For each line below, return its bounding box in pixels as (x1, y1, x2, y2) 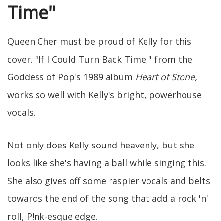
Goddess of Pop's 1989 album (7, 71, 135, 83)
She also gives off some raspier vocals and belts (7, 175, 210, 187)
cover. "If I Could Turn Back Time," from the (7, 53, 192, 66)
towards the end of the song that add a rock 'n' (7, 192, 208, 205)
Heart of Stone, (135, 71, 197, 83)
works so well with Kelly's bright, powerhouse (7, 89, 202, 101)
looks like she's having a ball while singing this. (7, 157, 206, 169)
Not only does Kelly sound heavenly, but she (7, 139, 194, 151)
